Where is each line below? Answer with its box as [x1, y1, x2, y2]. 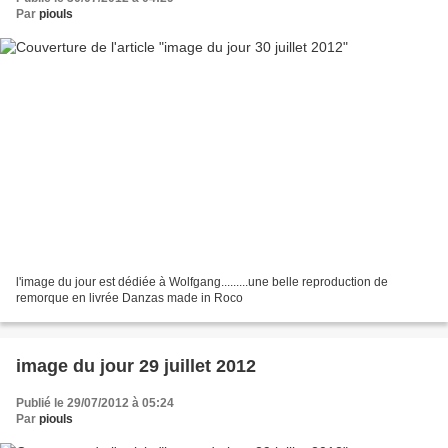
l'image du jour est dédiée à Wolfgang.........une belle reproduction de [16, 274, 388, 289]
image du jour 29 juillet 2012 [16, 355, 256, 376]
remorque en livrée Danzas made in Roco [16, 290, 243, 305]
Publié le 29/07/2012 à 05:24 [16, 395, 174, 410]
